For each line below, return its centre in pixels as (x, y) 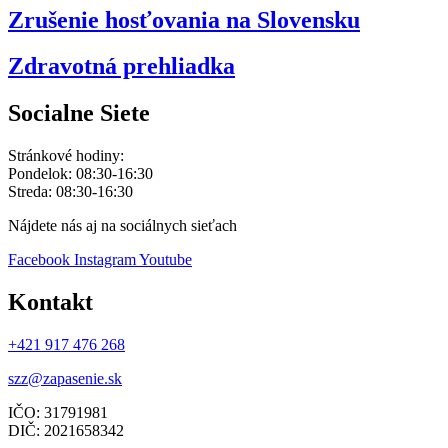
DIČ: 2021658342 (66, 431)
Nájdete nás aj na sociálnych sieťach (122, 226)
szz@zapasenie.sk (65, 379)
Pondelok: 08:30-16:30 (80, 174)
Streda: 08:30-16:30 (70, 192)
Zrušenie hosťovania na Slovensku (184, 19)
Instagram (105, 260)
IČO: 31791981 (58, 413)
